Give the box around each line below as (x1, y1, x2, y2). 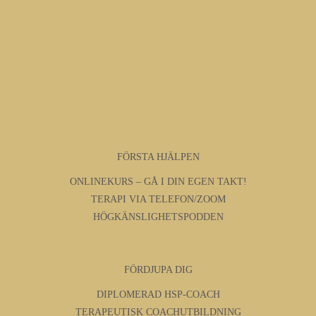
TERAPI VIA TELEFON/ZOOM (90, 194, 226, 205)
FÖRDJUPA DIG (123, 265, 193, 276)
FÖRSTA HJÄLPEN (116, 152, 200, 163)
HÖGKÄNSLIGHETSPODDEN (92, 212, 224, 223)
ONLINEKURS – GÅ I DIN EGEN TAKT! (69, 176, 247, 188)
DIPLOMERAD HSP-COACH (96, 289, 220, 300)
